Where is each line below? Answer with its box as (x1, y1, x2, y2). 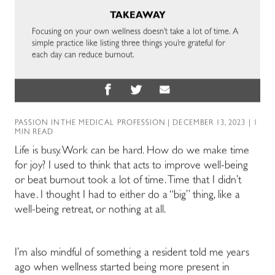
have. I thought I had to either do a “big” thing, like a (15, 190, 240, 202)
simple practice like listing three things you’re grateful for (32, 39, 226, 48)
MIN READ (15, 129, 54, 137)
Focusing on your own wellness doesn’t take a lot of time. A (32, 28, 239, 37)
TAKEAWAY (109, 12, 166, 21)
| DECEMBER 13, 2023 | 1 (165, 120, 258, 128)
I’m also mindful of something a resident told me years (15, 248, 249, 260)
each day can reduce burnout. (32, 51, 137, 60)
